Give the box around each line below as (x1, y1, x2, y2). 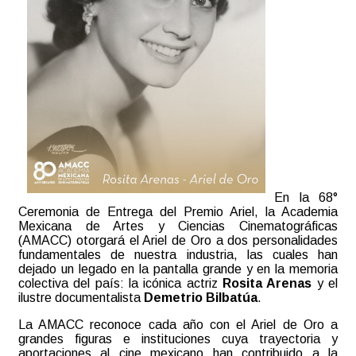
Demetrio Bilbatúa (144, 290, 257, 304)
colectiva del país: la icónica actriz (18, 276, 222, 290)
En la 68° (274, 190, 338, 204)
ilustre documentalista (18, 290, 144, 304)
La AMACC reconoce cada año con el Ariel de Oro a (18, 317, 338, 331)
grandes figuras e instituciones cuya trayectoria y (18, 331, 338, 346)
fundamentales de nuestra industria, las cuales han (18, 247, 338, 261)
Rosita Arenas (222, 276, 312, 290)
